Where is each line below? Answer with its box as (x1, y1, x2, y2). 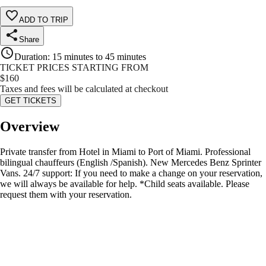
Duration (14, 52, 47, 62)
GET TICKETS (5, 96, 56, 106)
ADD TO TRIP (19, 15, 68, 25)
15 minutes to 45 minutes (52, 52, 146, 62)
